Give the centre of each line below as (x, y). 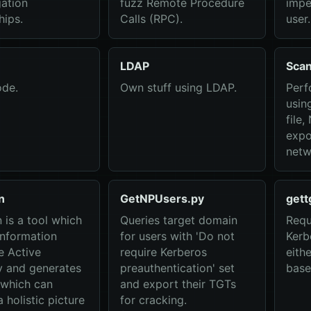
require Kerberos (163, 252)
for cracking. (153, 300)
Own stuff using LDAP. (178, 87)
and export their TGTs (178, 284)
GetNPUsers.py (162, 199)
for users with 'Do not (177, 236)
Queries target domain (178, 220)
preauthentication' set (177, 268)
